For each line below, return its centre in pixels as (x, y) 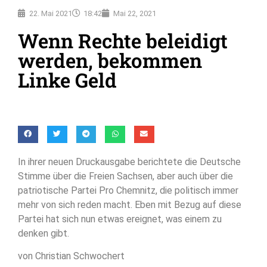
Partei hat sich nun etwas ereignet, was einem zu (120, 219)
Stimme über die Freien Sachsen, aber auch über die (125, 176)
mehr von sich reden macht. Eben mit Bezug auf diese (130, 204)
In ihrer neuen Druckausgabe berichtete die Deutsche (129, 162)
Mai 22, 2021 (135, 13)
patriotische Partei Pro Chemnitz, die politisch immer (128, 190)
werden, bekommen (110, 60)
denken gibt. (45, 233)
